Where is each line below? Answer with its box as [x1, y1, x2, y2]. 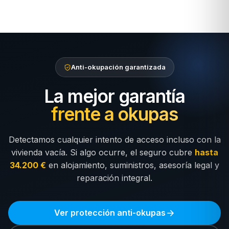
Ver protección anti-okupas [54, 208, 166, 218]
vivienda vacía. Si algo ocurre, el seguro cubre [11, 147, 195, 157]
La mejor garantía [44, 85, 185, 107]
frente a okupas [51, 103, 178, 125]
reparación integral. [77, 173, 152, 183]
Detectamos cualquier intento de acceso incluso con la [8, 134, 221, 145]
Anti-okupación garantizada [71, 63, 166, 71]
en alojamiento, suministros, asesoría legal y [46, 160, 219, 170]
